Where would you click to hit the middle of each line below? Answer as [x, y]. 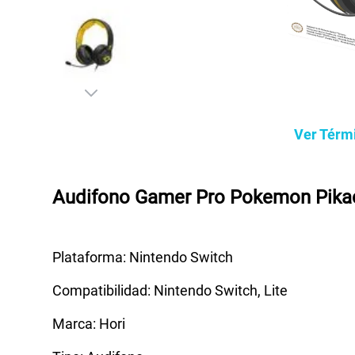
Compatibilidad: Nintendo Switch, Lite [170, 290]
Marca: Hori [89, 323]
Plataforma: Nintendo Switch [143, 257]
